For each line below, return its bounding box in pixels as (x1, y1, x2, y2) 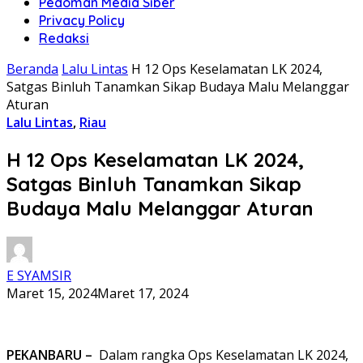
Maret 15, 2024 (6, 284, 97, 302)
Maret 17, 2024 (97, 284, 188, 302)
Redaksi (39, 30, 89, 46)
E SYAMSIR (6, 266, 71, 284)
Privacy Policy (39, 12, 125, 28)
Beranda (6, 60, 58, 78)
